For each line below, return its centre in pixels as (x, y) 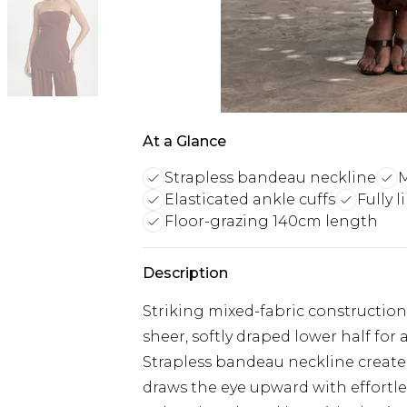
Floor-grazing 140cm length (271, 221)
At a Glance (184, 141)
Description (185, 273)
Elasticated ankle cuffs (250, 199)
